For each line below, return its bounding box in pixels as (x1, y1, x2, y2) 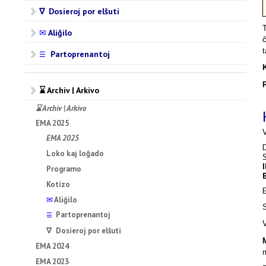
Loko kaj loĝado (46, 148, 104, 159)
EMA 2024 (36, 240, 69, 251)
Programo (46, 163, 82, 174)
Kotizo (46, 179, 71, 189)
